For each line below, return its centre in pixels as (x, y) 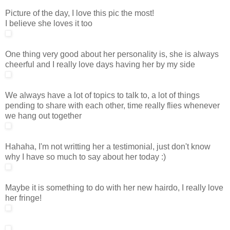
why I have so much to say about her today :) (85, 157)
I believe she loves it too (49, 23)
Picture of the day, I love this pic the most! (80, 13)
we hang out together (43, 116)
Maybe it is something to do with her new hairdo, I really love (114, 187)
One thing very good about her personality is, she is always (112, 54)
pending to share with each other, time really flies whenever (112, 105)
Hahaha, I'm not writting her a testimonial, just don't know (108, 146)
